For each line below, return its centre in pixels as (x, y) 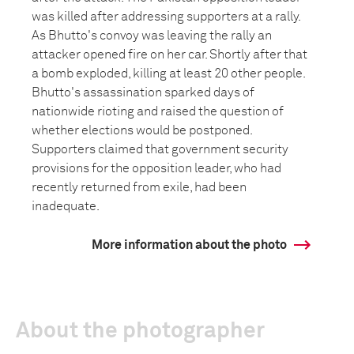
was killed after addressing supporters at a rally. (166, 17)
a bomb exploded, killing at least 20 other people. (168, 73)
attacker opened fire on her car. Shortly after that (169, 55)
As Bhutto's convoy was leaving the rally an (152, 36)
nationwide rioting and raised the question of (158, 111)
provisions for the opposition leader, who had (156, 168)
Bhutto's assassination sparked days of (143, 92)
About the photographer (140, 331)
